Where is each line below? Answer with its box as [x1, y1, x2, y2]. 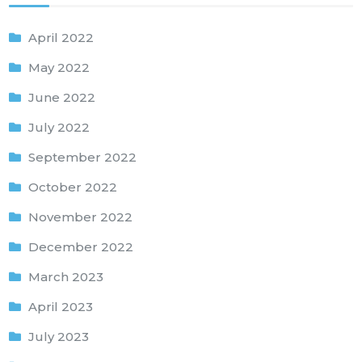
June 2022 [28, 89, 96, 105]
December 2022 [28, 238, 134, 255]
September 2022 [28, 149, 137, 165]
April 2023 [28, 298, 94, 314]
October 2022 [28, 179, 118, 195]
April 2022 [28, 29, 95, 45]
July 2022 [28, 119, 90, 135]
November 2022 [28, 208, 133, 225]
